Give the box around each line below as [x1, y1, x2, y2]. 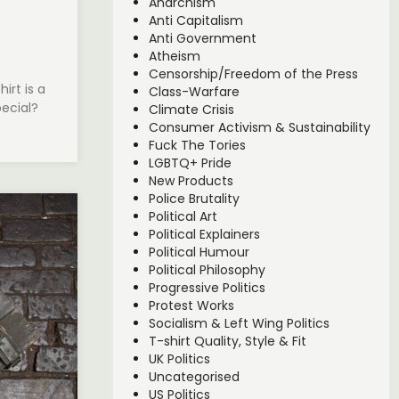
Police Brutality [148, 190, 240, 208]
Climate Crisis [148, 101, 234, 119]
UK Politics [148, 350, 210, 369]
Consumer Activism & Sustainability [148, 118, 370, 137]
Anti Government [148, 29, 256, 48]
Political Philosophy [148, 261, 265, 280]
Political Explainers [148, 225, 260, 244]
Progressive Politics [148, 279, 265, 297]
